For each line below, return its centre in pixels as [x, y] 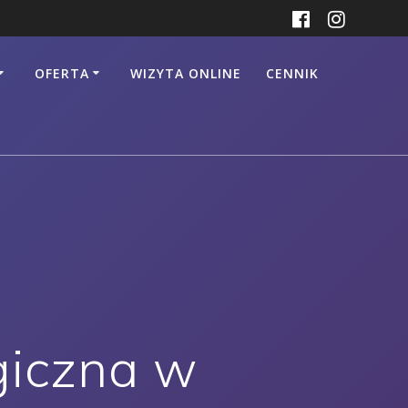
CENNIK [292, 73]
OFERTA [61, 73]
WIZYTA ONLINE [185, 73]
